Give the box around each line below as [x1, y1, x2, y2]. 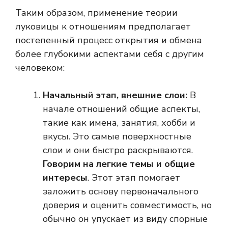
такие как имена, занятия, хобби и [43, 117, 195, 129]
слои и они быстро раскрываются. [43, 144, 193, 157]
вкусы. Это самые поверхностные [43, 130, 191, 143]
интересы [43, 172, 88, 184]
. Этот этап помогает [88, 172, 180, 184]
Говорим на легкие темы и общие [43, 158, 195, 170]
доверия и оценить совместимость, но [43, 199, 212, 212]
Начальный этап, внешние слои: [43, 89, 187, 102]
